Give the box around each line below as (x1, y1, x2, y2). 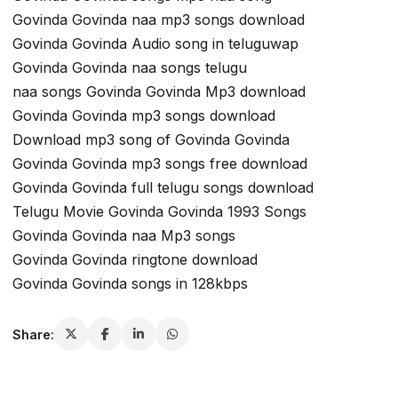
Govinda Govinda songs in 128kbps (12, 275, 248, 293)
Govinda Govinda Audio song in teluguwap (12, 35, 298, 53)
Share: (12, 326, 54, 342)
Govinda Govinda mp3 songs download (12, 107, 275, 125)
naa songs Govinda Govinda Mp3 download (12, 83, 306, 101)
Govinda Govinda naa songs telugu (12, 59, 247, 77)
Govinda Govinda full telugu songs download (12, 179, 314, 197)
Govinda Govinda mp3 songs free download (12, 155, 307, 173)
